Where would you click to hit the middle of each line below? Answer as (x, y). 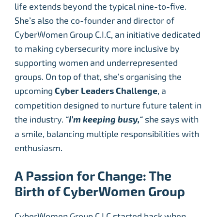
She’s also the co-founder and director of (94, 21)
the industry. (39, 120)
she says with (171, 120)
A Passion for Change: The (93, 177)
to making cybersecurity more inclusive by (97, 49)
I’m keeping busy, (104, 120)
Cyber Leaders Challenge (106, 91)
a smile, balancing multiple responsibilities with (107, 134)
